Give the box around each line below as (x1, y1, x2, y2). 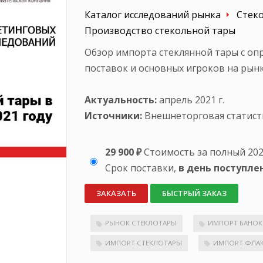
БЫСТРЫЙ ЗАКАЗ (162, 188, 227, 199)
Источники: (85, 109, 142, 122)
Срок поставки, (105, 161, 178, 174)
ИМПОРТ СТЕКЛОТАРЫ (105, 238, 182, 247)
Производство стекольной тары (85, 24, 235, 37)
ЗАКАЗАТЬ (96, 188, 136, 198)
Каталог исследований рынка (85, 8, 221, 21)
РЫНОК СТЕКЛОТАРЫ (105, 218, 177, 228)
